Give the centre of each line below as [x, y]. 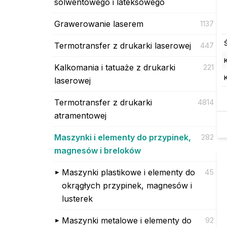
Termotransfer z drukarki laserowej [123, 45]
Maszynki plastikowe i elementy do [128, 172]
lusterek [77, 198]
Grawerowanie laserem [99, 24]
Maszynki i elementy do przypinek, [123, 137]
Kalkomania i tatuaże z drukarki [115, 67]
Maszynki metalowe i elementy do [127, 220]
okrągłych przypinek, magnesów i [127, 185]
